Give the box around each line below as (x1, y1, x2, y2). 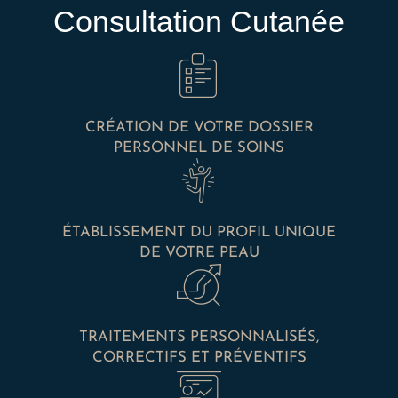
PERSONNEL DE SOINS (114, 140, 284, 156)
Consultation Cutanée (53, 5, 345, 39)
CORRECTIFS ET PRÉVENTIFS (92, 350, 306, 366)
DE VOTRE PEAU (139, 245, 259, 261)
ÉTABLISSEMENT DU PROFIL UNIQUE (62, 225, 336, 241)
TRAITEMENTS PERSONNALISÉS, (79, 330, 319, 346)
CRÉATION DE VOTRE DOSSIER (84, 120, 314, 136)
